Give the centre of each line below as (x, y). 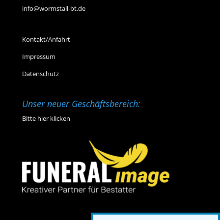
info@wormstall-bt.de (54, 8)
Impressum (39, 56)
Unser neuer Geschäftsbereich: (81, 104)
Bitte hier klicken (46, 119)
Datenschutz (40, 73)
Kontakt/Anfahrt (46, 39)
